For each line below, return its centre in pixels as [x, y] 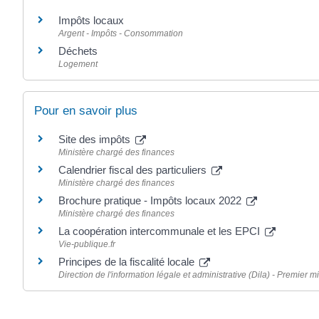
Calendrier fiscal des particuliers [134, 170]
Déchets [78, 51]
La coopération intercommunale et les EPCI [161, 231]
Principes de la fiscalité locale [128, 262]
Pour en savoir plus [86, 111]
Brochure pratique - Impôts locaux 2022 [151, 201]
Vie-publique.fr [87, 245]
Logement [78, 64]
